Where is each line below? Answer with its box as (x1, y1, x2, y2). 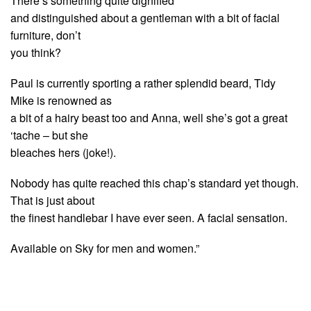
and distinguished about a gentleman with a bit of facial (10, 9, 280, 26)
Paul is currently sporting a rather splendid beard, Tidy (10, 74, 276, 91)
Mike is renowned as (10, 92, 112, 108)
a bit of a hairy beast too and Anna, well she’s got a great (10, 109, 287, 126)
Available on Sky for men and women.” (10, 240, 199, 257)
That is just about (10, 192, 94, 208)
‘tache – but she (10, 126, 88, 143)
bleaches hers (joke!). (10, 144, 116, 160)
